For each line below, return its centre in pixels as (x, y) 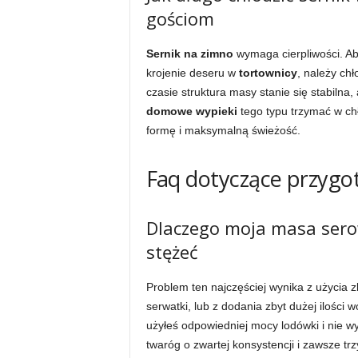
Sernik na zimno (189, 54)
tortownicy (268, 73)
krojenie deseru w (192, 73)
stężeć (172, 252)
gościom (180, 18)
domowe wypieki (191, 111)
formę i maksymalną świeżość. (223, 130)
